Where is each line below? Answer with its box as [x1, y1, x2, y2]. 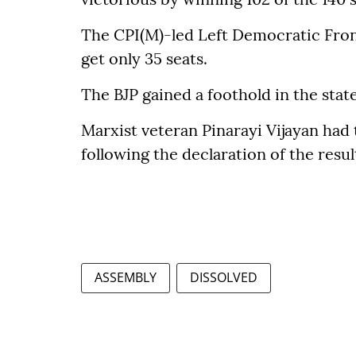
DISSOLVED [190, 269, 257, 286]
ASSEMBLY [95, 269, 157, 286]
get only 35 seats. [81, 48, 207, 68]
